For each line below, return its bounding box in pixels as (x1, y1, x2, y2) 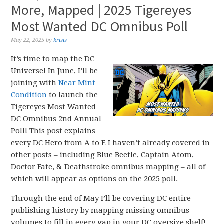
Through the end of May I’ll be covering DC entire (11, 194, 191, 203)
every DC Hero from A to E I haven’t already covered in (11, 138, 210, 147)
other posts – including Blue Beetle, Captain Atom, (11, 150, 194, 159)
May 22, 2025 (11, 37, 45, 43)
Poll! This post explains (11, 126, 96, 135)
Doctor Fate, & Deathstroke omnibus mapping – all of (11, 162, 206, 171)
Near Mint (58, 78, 96, 87)
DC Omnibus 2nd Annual (11, 114, 102, 123)
